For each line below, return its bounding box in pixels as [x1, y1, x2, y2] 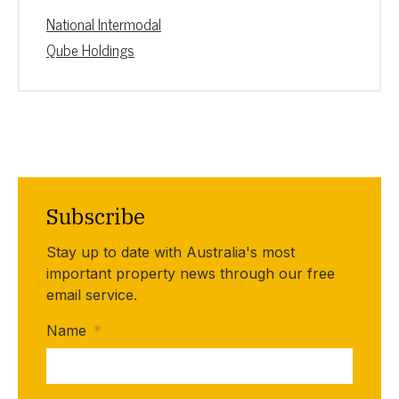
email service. [46, 285, 137, 304]
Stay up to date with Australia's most [46, 242, 295, 261]
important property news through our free [46, 264, 335, 282]
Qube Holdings [46, 37, 134, 62]
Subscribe [46, 201, 145, 231]
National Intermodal [46, 11, 161, 37]
